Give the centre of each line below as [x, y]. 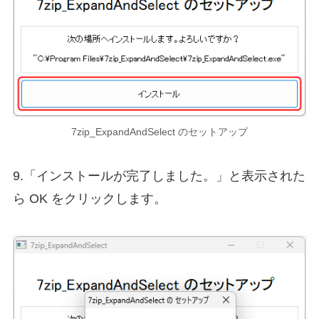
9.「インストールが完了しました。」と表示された [159, 176]
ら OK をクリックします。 [89, 199]
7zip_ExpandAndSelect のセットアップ [159, 132]
